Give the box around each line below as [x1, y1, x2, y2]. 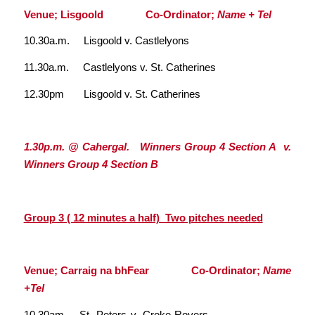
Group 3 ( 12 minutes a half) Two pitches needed [23, 211, 263, 224]
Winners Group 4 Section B [23, 158, 158, 171]
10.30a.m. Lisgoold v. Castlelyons [23, 34, 189, 47]
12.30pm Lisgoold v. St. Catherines [23, 87, 200, 100]
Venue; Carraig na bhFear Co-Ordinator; [23, 264, 264, 276]
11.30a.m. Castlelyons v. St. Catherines [23, 61, 216, 74]
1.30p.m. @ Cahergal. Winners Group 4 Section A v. [23, 141, 292, 153]
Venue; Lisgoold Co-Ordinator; [23, 8, 217, 20]
